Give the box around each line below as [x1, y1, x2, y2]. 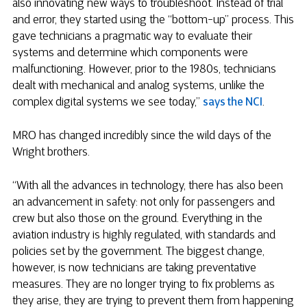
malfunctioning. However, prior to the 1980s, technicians [12, 64, 276, 75]
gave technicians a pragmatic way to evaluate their [12, 31, 252, 42]
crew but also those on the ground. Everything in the [12, 214, 262, 225]
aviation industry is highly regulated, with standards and [12, 230, 275, 242]
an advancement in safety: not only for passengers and [12, 197, 275, 209]
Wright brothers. [12, 147, 90, 158]
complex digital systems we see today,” [12, 97, 203, 108]
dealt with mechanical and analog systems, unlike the [12, 80, 265, 92]
